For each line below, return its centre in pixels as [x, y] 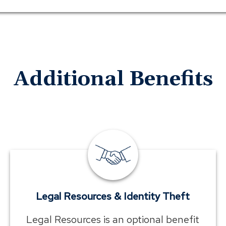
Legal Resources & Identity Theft [113, 196]
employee [130, 142]
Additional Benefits [113, 79]
